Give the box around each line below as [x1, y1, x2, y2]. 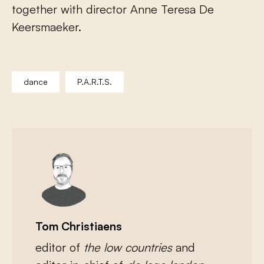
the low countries [84, 239, 176, 255]
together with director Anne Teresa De [12, 1, 214, 16]
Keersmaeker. [12, 19, 81, 34]
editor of [35, 239, 84, 255]
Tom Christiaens [35, 219, 122, 233]
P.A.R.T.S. [77, 76, 112, 87]
